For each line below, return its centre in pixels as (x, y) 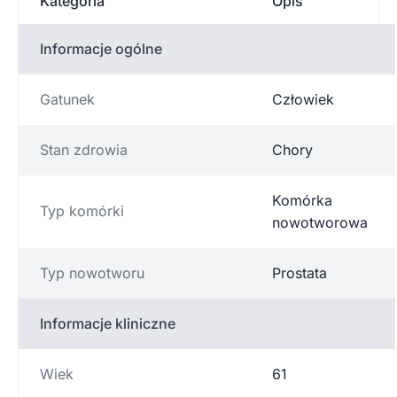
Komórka (302, 200)
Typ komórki (82, 210)
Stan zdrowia (84, 149)
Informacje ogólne (101, 48)
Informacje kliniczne (108, 323)
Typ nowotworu (92, 272)
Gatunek (67, 99)
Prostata (300, 272)
